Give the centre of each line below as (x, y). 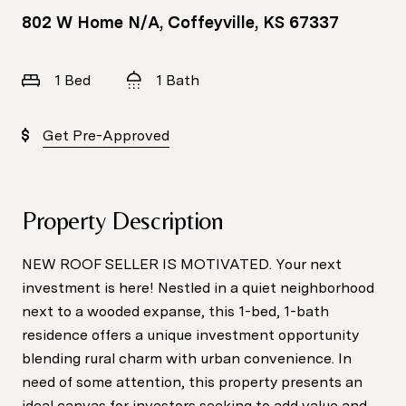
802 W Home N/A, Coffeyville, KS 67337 (180, 22)
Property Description (123, 220)
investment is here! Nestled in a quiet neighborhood (198, 288)
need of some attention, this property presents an (192, 382)
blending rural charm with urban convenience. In (187, 358)
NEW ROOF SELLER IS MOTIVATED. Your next (182, 264)
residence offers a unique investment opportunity (190, 335)
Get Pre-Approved (106, 135)
